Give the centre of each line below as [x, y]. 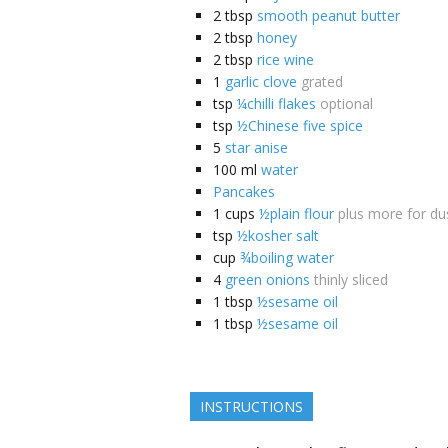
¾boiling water [287, 257]
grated [322, 81]
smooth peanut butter [328, 15]
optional [346, 103]
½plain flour [296, 213]
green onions [267, 279]
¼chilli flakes [276, 103]
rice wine [285, 59]
